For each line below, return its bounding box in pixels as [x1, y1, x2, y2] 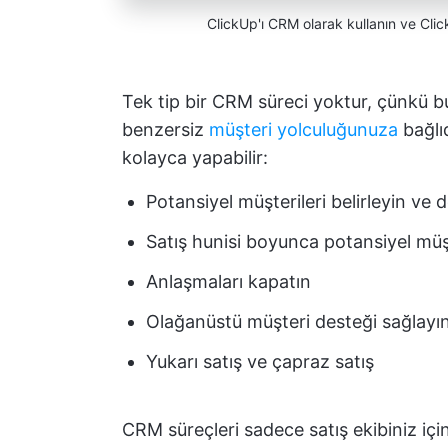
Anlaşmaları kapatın [146, 270, 311, 292]
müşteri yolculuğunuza [209, 118, 398, 140]
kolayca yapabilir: [122, 146, 268, 168]
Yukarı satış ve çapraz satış [146, 350, 374, 372]
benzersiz [122, 118, 209, 140]
